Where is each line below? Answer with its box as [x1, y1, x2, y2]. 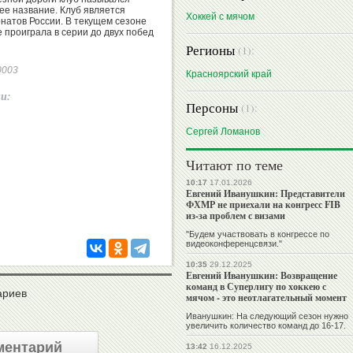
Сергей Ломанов [186, 126, 260, 138]
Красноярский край [186, 69, 272, 80]
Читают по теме [186, 155, 283, 175]
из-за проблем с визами [186, 209, 285, 223]
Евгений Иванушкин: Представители [186, 187, 345, 201]
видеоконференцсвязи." [186, 239, 282, 249]
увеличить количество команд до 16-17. [186, 321, 346, 331]
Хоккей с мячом [186, 11, 255, 23]
